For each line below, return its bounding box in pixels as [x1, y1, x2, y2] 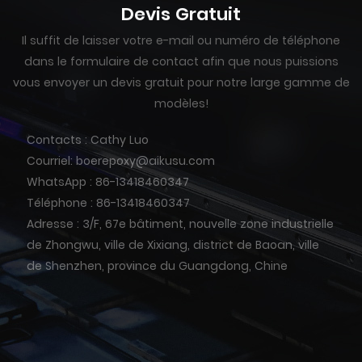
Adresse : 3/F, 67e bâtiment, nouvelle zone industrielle [26, 216, 334, 233]
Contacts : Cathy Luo [26, 132, 149, 149]
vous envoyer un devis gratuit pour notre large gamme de [12, 74, 350, 91]
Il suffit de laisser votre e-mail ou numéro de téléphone [22, 32, 340, 49]
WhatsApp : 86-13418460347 [26, 174, 189, 191]
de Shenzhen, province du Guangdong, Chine [26, 258, 288, 275]
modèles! [154, 95, 208, 112]
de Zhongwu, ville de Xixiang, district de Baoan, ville [26, 237, 319, 254]
